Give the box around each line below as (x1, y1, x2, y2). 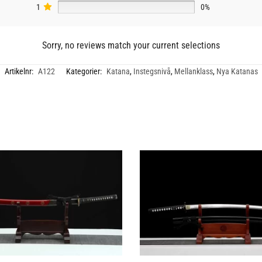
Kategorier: (65, 66, 104, 76)
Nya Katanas (216, 66, 258, 76)
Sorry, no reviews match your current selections (42, 39, 220, 51)
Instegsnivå (133, 66, 171, 76)
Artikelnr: (4, 66, 35, 76)
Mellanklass (174, 66, 213, 76)
